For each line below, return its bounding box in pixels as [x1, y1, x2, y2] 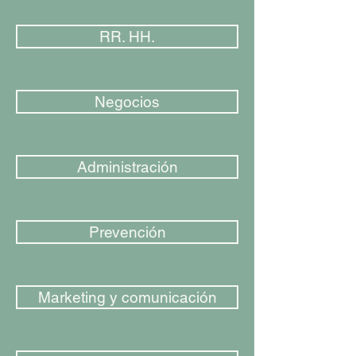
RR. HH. [99, 28, 155, 45]
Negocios [95, 93, 160, 110]
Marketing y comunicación [37, 288, 217, 306]
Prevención [88, 223, 166, 241]
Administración [76, 158, 178, 176]
